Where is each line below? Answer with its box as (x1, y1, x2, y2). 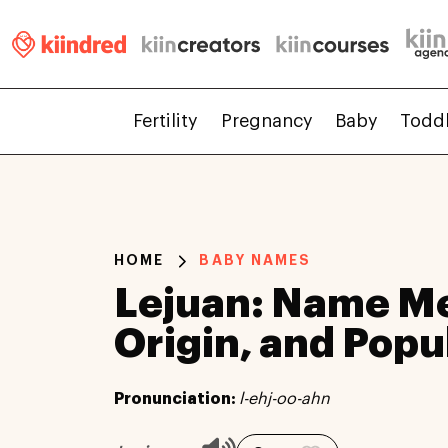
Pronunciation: (114, 390, 239, 407)
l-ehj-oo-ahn (239, 390, 330, 407)
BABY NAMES (199, 253, 312, 268)
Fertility (133, 112, 199, 131)
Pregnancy (220, 112, 313, 131)
